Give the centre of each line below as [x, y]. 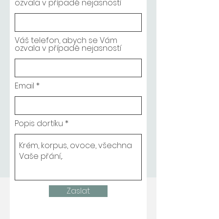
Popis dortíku [39, 123]
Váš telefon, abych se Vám [66, 40]
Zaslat [78, 191]
